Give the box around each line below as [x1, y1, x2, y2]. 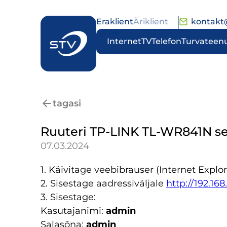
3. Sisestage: [41, 192, 96, 203]
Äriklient [133, 17, 168, 26]
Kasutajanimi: [41, 205, 106, 216]
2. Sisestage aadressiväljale [41, 178, 166, 189]
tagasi [53, 98, 81, 109]
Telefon [152, 36, 181, 46]
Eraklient [96, 17, 133, 26]
